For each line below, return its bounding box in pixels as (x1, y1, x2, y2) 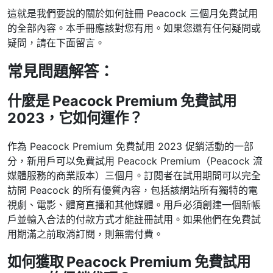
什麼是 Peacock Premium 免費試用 (7, 91, 236, 110)
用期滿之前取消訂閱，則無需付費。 (7, 227, 163, 240)
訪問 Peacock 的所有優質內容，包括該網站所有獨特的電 (7, 183, 258, 196)
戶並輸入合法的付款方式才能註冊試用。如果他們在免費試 (7, 213, 261, 225)
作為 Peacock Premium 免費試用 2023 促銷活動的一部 (7, 140, 253, 152)
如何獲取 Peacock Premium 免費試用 (7, 252, 250, 271)
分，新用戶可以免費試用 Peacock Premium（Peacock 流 (7, 154, 263, 167)
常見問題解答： (7, 62, 114, 80)
